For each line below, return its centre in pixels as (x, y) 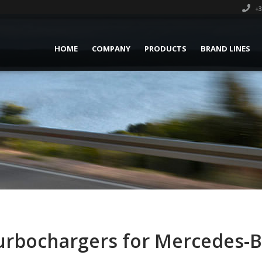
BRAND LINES (225, 49)
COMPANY (111, 49)
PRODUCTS (166, 49)
